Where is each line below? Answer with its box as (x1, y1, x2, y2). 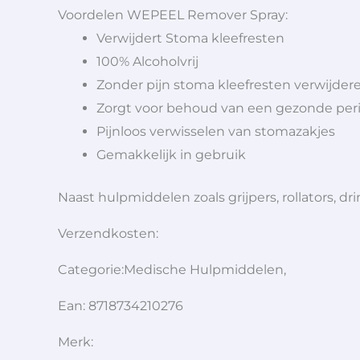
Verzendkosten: (58, 226, 162, 242)
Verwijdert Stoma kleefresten (96, 31, 284, 47)
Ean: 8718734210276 (58, 298, 183, 314)
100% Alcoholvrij (96, 54, 198, 70)
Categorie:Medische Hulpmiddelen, (58, 262, 286, 278)
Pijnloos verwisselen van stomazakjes (96, 124, 335, 140)
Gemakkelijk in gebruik (96, 147, 246, 163)
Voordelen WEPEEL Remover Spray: (58, 7, 288, 23)
